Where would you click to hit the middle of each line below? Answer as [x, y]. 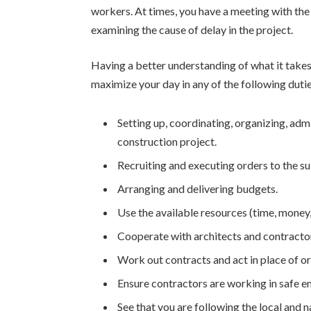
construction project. [167, 141]
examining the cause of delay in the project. [192, 29]
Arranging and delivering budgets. [198, 188]
